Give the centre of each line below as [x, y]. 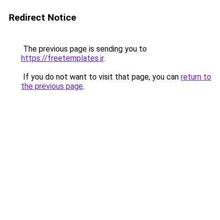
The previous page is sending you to [84, 49]
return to [196, 77]
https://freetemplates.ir [62, 58]
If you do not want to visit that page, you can [101, 77]
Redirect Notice [42, 17]
